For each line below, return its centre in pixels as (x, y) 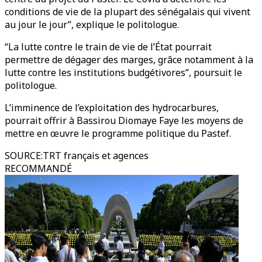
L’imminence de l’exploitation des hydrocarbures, (112, 108)
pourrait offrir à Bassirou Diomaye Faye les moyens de (124, 120)
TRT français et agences (96, 156)
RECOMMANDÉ (38, 168)
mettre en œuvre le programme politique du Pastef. (118, 133)
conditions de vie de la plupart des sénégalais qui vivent (127, 12)
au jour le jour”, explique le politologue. (92, 25)
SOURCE (23, 156)
